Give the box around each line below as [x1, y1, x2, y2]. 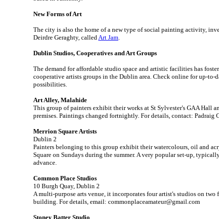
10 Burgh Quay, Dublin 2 [33, 182, 100, 190]
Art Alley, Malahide [33, 96, 87, 104]
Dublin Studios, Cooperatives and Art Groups [33, 49, 157, 57]
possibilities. [33, 81, 67, 88]
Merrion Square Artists [33, 128, 97, 135]
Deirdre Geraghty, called [33, 34, 98, 41]
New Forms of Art [33, 10, 82, 18]
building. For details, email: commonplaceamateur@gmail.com [33, 198, 200, 205]
